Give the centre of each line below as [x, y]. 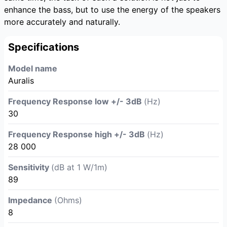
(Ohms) [68, 200]
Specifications [44, 47]
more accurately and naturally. [62, 22]
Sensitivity [30, 167]
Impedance [31, 200]
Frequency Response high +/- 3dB [78, 134]
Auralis [21, 81]
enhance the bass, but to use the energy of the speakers [112, 10]
